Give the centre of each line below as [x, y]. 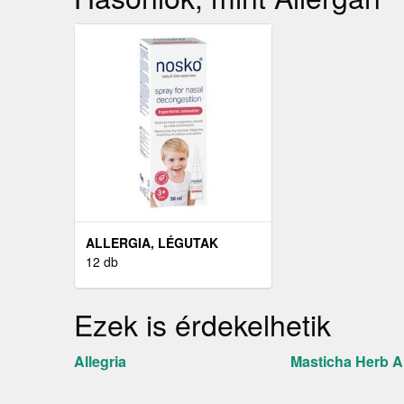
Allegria [100, 362]
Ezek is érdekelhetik [202, 324]
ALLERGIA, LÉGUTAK [152, 243]
